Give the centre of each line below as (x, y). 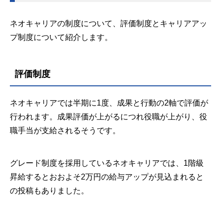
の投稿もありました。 (49, 191)
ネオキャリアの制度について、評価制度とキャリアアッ (109, 23)
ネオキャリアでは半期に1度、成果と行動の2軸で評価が (109, 103)
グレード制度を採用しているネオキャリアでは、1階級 (107, 163)
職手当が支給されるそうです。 (65, 130)
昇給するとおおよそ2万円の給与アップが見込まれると (107, 177)
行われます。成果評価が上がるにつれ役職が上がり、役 (109, 117)
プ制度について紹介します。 (61, 37)
